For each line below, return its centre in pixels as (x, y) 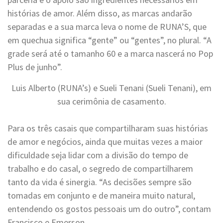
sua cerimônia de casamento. (111, 101)
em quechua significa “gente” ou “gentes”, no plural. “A (110, 40)
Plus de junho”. (35, 67)
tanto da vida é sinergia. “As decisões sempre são (100, 182)
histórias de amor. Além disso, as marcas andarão (100, 13)
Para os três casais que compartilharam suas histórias (108, 128)
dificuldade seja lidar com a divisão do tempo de (98, 155)
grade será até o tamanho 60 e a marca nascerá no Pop (110, 54)
